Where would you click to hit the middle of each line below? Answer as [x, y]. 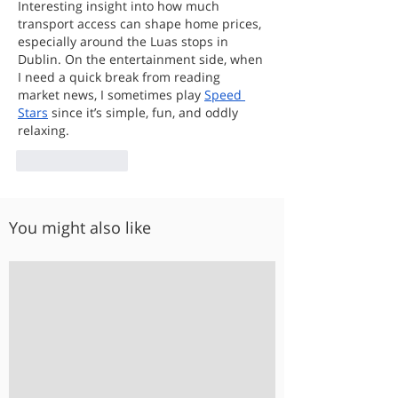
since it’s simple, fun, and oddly [145, 112]
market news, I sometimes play [111, 94]
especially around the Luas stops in [125, 41]
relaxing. [44, 130]
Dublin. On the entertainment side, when [142, 59]
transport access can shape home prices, [141, 23]
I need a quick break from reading [121, 76]
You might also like [80, 227]
